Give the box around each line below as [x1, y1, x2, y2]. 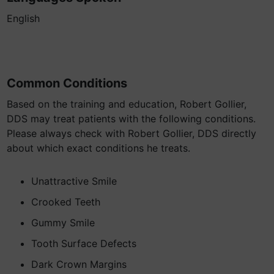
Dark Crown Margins [31, 258, 127, 270]
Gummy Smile [31, 217, 95, 229]
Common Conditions [7, 76, 127, 91]
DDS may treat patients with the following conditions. [7, 113, 256, 125]
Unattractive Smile [31, 175, 117, 187]
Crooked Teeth [31, 196, 100, 208]
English [7, 12, 40, 24]
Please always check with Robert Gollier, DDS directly [7, 127, 256, 139]
